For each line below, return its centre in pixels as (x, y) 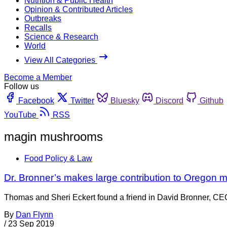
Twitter (82, 100)
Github (212, 100)
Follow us (22, 86)
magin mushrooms (53, 136)
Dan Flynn (34, 215)
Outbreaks (43, 18)
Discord (169, 100)
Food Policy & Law (58, 158)
